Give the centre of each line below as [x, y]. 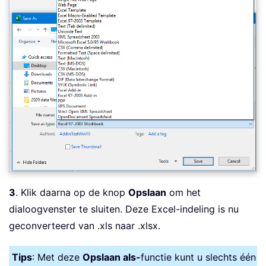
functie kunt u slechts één [198, 257]
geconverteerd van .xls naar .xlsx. [85, 225]
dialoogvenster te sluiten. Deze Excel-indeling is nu [124, 209]
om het [183, 192]
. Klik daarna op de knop [72, 192]
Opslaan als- [112, 257]
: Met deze [57, 257]
